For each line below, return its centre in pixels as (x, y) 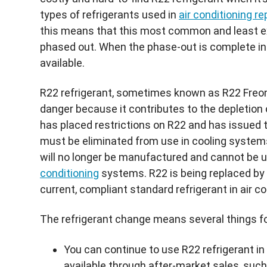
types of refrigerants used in (109, 14)
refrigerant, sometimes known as (140, 92)
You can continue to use (123, 249)
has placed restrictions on (104, 125)
